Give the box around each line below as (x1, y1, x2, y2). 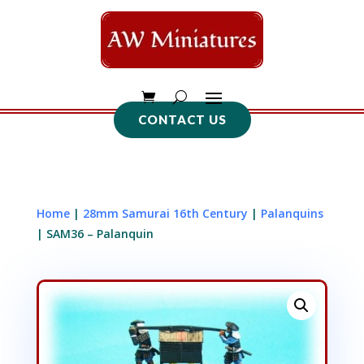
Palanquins (260, 206, 323, 221)
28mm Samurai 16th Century (82, 206, 248, 221)
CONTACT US (137, 112, 227, 127)
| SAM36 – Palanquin (36, 226, 154, 241)
